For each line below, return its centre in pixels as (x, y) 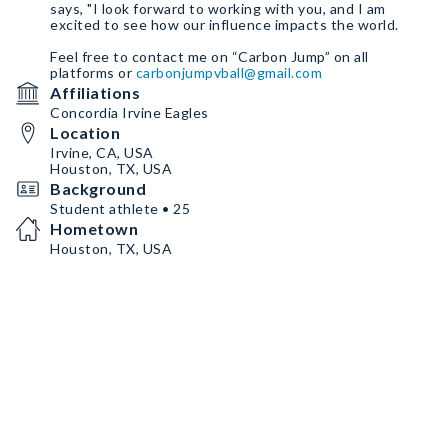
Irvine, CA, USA (102, 152)
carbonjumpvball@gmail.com (228, 72)
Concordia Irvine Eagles (129, 112)
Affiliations (95, 92)
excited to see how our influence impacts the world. (224, 24)
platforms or (93, 72)
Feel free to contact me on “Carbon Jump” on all (209, 56)
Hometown (94, 228)
